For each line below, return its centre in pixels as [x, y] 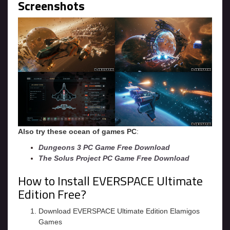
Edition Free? [52, 194]
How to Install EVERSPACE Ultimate [110, 181]
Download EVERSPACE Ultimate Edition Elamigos [119, 211]
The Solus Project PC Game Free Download [114, 158]
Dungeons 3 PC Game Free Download [104, 148]
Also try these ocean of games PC [77, 132]
